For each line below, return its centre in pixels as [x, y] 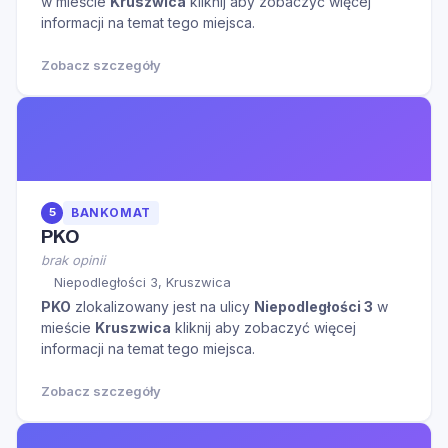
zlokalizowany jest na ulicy [162, 306]
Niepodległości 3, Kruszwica [142, 281]
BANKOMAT [111, 213]
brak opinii [73, 259]
